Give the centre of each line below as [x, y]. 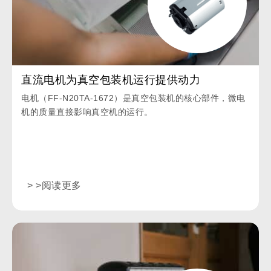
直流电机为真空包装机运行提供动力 [111, 80]
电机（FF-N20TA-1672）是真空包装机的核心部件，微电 [133, 98]
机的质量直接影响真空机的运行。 [87, 112]
